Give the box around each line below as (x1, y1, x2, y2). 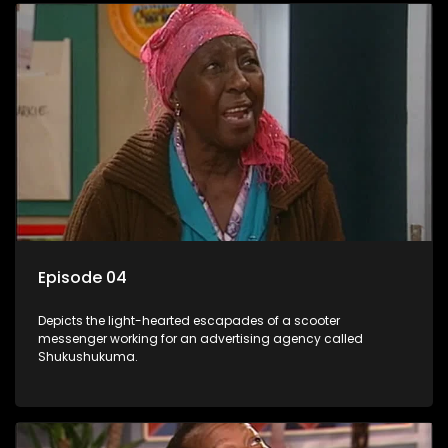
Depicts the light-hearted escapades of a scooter (38, 311, 340, 329)
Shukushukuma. (38, 347, 138, 365)
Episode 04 (38, 265, 127, 289)
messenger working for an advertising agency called (38, 329, 363, 347)
